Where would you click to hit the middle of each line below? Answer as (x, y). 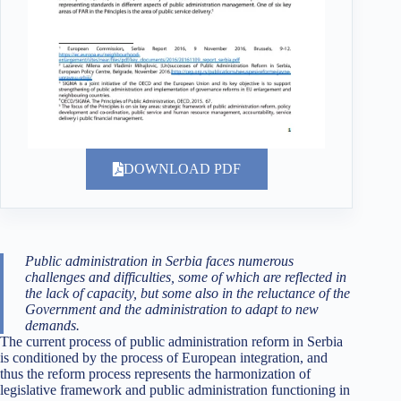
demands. (52, 325)
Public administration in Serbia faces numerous (159, 260)
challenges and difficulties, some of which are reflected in (186, 277)
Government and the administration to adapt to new (172, 309)
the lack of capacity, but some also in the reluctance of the (188, 293)
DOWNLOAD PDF (182, 168)
